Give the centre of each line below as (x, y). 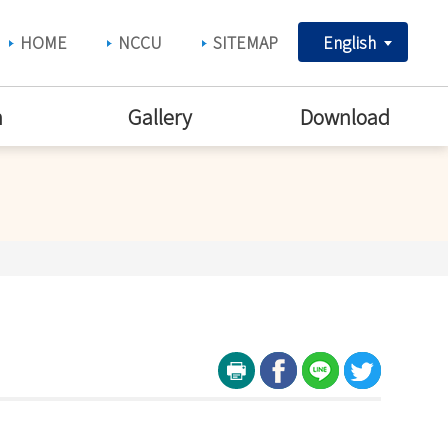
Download (347, 116)
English (349, 42)
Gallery (160, 116)
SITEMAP (245, 42)
